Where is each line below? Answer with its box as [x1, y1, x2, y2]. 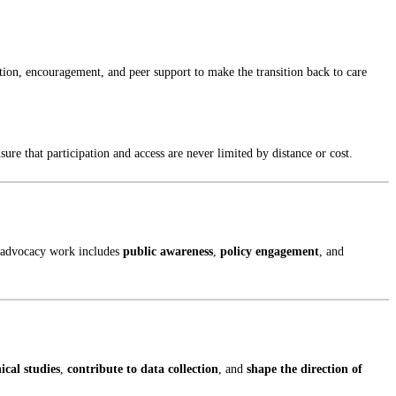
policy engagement [220, 244, 319, 258]
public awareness [123, 244, 213, 258]
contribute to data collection [67, 362, 218, 376]
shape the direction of [247, 362, 362, 376]
